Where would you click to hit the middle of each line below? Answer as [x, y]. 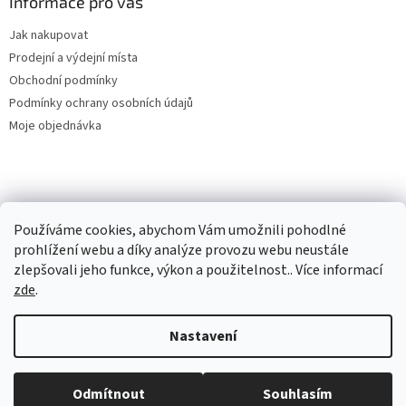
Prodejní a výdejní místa [73, 58]
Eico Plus [151, 377]
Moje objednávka [55, 126]
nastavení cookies [203, 395]
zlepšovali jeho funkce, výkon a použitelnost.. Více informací [198, 270]
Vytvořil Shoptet [220, 324]
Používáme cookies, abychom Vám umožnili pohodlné [180, 230]
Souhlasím [298, 394]
